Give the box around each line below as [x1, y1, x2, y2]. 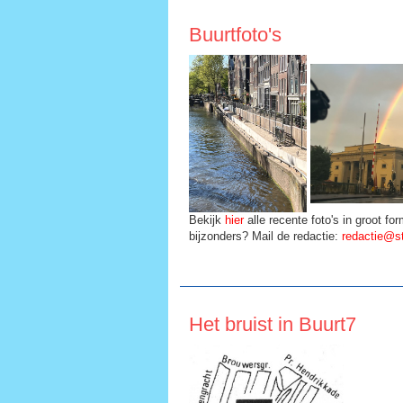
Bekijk [189, 212, 225, 227]
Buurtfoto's [189, 23, 282, 47]
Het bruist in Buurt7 [189, 312, 356, 336]
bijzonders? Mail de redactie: [189, 228, 342, 243]
